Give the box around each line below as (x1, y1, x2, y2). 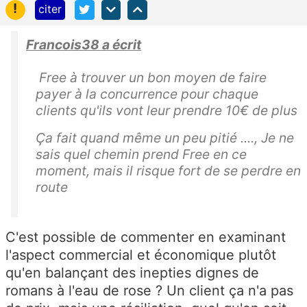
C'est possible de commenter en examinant (5, 228, 286, 245)
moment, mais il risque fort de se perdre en (36, 162, 301, 179)
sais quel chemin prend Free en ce (36, 145, 247, 162)
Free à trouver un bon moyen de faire (36, 69, 267, 86)
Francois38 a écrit (26, 36, 141, 53)
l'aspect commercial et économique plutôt (5, 246, 276, 263)
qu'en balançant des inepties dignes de (5, 264, 259, 281)
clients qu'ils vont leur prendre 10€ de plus (36, 101, 297, 119)
